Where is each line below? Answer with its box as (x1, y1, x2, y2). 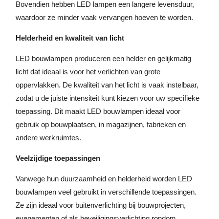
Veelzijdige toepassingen (16, 154, 100, 162)
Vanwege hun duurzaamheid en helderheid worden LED (16, 175, 192, 183)
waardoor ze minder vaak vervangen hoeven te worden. (16, 13, 193, 22)
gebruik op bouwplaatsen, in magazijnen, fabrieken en (16, 120, 186, 129)
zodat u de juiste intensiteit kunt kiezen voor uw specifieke (16, 94, 199, 102)
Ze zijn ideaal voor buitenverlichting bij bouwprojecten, (16, 201, 186, 209)
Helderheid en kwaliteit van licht (16, 34, 124, 42)
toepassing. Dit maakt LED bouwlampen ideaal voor (16, 107, 180, 115)
